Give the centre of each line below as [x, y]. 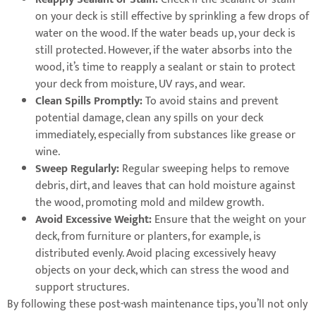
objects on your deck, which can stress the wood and [162, 270]
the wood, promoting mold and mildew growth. [151, 202]
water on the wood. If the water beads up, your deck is [165, 33]
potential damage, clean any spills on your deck [149, 118]
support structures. [82, 287]
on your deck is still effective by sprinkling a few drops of [172, 16]
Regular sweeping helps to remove [206, 169]
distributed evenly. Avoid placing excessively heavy [156, 253]
